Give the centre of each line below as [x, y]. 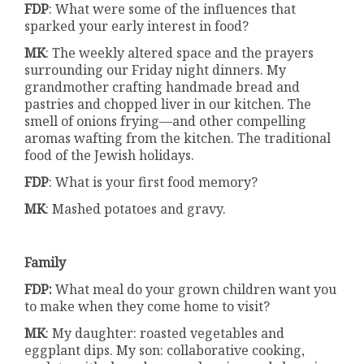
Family [45, 263]
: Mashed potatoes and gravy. [136, 209]
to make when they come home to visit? [147, 307]
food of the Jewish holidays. [110, 156]
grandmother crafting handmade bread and [162, 87]
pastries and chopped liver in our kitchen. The [168, 104]
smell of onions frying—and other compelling [166, 121]
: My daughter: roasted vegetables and [165, 334]
